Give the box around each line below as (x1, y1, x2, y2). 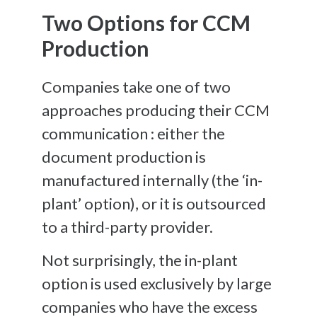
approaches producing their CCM (42, 100, 270, 120)
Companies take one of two (42, 76, 231, 96)
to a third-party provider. (42, 217, 219, 236)
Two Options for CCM (42, 9, 250, 35)
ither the (166, 123, 225, 143)
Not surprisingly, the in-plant (42, 250, 238, 270)
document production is (42, 146, 206, 166)
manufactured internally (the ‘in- (42, 170, 263, 190)
